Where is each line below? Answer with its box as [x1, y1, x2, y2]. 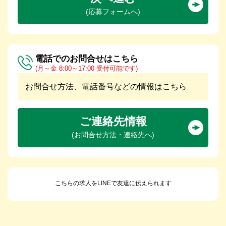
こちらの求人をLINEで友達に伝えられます [54, 179, 172, 187]
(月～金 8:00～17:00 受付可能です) [35, 64, 138, 72]
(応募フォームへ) [86, 7, 140, 16]
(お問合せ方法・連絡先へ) [72, 130, 154, 139]
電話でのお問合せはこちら [35, 53, 138, 64]
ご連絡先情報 [79, 115, 147, 128]
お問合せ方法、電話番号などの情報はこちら [25, 82, 187, 91]
